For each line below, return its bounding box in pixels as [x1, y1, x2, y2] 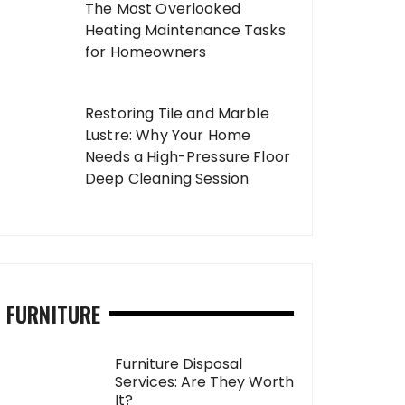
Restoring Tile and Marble [85, 102, 269, 124]
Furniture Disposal [115, 353, 242, 374]
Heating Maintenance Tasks [85, 20, 286, 41]
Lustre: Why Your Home [85, 124, 251, 146]
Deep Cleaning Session [85, 167, 250, 189]
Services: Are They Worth [115, 371, 294, 392]
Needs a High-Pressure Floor [85, 146, 291, 167]
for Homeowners [85, 42, 207, 62]
